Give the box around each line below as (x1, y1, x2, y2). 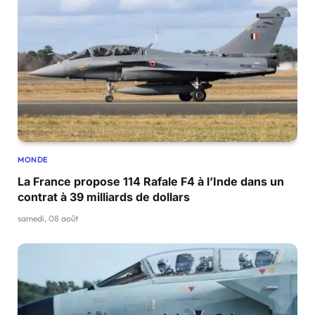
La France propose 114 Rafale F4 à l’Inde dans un (18, 174, 284, 189)
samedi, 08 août (18, 213, 78, 224)
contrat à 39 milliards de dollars (18, 190, 190, 205)
